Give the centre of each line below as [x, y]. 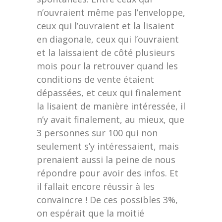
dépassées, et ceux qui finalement [109, 93]
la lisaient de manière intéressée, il [111, 106]
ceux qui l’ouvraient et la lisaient [106, 26]
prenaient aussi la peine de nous [106, 160]
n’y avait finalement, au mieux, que [111, 119]
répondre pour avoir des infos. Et [108, 173]
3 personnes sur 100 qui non [97, 133]
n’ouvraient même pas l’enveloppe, [111, 12]
